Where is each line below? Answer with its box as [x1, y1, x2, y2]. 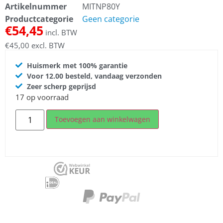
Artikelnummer [5, 1, 67, 12]
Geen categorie [82, 13, 139, 25]
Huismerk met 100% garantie [26, 60, 127, 70]
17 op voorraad [15, 92, 69, 102]
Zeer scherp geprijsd [26, 81, 96, 91]
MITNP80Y [82, 1, 120, 12]
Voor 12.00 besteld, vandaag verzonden [26, 71, 162, 81]
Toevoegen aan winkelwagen [55, 114, 151, 124]
